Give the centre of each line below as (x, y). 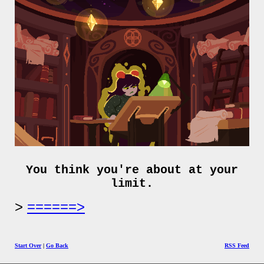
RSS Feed (237, 246)
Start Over (28, 246)
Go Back (57, 246)
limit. (132, 184)
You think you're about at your (132, 170)
